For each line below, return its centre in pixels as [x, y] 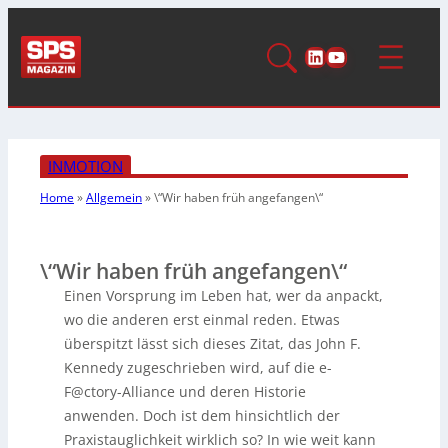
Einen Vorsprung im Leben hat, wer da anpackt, [223, 295]
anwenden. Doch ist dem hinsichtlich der [202, 415]
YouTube [366, 55]
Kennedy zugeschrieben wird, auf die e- [198, 367]
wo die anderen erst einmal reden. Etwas [202, 319]
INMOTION [85, 165]
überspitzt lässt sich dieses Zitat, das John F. [212, 343]
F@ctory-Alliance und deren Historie [185, 391]
